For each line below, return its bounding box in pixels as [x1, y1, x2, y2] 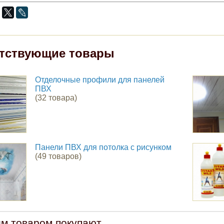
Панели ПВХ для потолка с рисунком [34, 143, 171, 152]
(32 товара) [34, 93, 77, 102]
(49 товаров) [34, 152, 81, 161]
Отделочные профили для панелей [34, 75, 164, 84]
